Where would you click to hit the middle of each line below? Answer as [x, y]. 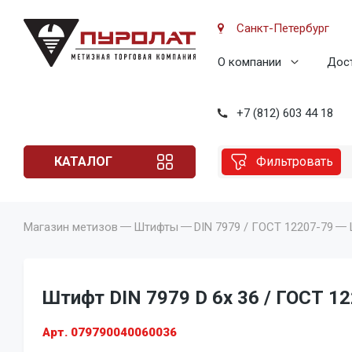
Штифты [156, 227]
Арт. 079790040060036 [110, 332]
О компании [249, 62]
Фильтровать [295, 161]
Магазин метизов [71, 227]
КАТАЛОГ [83, 161]
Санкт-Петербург [283, 28]
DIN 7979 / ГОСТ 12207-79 [264, 227]
